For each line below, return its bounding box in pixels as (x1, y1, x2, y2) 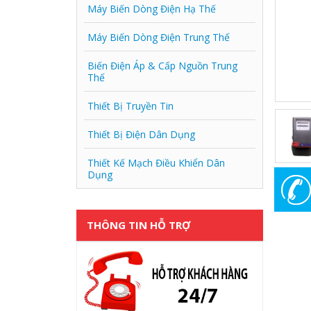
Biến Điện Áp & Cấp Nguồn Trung (87, 59, 237, 72)
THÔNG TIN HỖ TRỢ (87, 218, 190, 232)
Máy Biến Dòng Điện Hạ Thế (87, 2, 216, 15)
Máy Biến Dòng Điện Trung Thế (87, 31, 230, 44)
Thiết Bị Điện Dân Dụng (87, 128, 195, 141)
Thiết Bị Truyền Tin (87, 99, 174, 112)
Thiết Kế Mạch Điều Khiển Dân (87, 156, 225, 169)
